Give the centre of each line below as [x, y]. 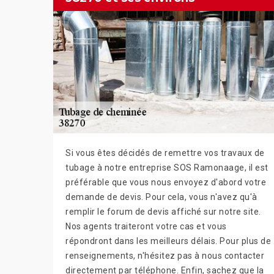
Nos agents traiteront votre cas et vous [146, 226]
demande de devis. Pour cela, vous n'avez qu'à [161, 197]
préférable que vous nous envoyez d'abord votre [166, 182]
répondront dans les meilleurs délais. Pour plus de [168, 241]
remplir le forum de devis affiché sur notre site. [163, 211]
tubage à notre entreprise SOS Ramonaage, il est [167, 167]
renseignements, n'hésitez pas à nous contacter [165, 255]
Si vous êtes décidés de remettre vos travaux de [165, 153]
